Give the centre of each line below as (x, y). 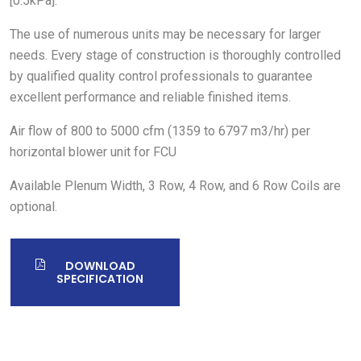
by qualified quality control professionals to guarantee (161, 76)
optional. (33, 206)
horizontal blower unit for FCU (93, 151)
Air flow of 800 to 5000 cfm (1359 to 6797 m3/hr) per (160, 131)
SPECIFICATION (100, 278)
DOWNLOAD (100, 266)
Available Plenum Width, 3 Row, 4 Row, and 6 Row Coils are (175, 185)
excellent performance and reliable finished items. (150, 97)
